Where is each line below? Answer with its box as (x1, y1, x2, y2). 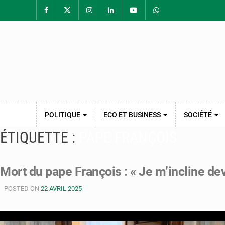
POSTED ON (4, 185, 41, 192)
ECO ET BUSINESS (103, 110, 162, 119)
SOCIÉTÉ (184, 110, 213, 119)
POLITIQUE (45, 110, 82, 119)
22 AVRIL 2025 (41, 185, 82, 192)
